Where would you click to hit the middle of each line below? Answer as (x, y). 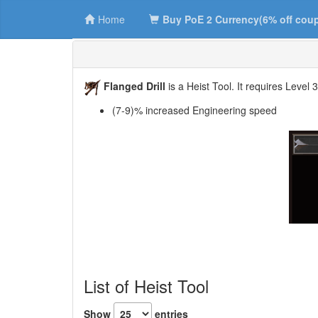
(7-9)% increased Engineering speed (194, 110)
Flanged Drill (135, 86)
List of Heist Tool (146, 286)
